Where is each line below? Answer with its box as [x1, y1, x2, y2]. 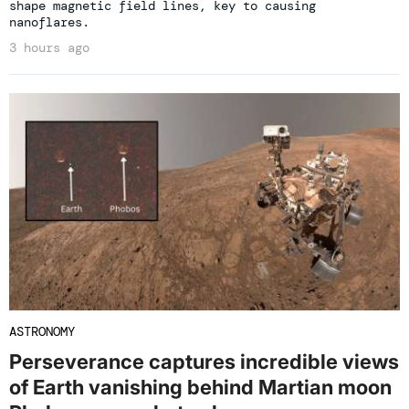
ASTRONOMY [9, 322, 75, 340]
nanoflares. [9, 14, 89, 31]
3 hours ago [9, 39, 89, 57]
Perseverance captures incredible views [9, 349, 399, 373]
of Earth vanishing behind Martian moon [9, 374, 392, 399]
